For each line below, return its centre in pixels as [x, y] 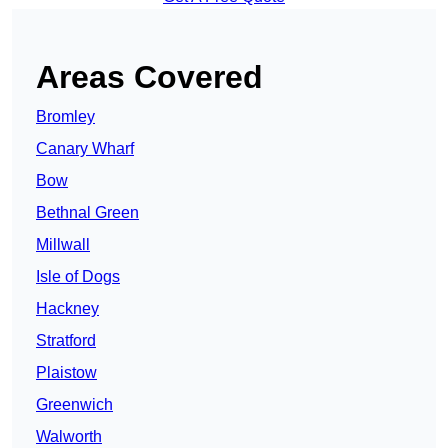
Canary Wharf [85, 149]
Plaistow [66, 373]
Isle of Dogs [78, 277]
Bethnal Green [87, 213]
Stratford [66, 341]
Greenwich [74, 405]
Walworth [69, 437]
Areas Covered [149, 77]
